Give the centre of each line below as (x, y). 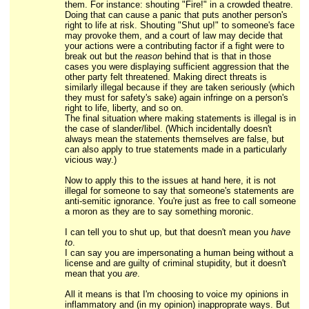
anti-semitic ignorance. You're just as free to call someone (180, 201)
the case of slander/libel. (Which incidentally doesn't (168, 129)
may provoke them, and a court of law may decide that (173, 36)
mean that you (94, 273)
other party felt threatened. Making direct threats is (166, 77)
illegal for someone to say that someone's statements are (179, 191)
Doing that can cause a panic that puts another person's (176, 15)
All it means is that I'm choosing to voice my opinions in (176, 294)
